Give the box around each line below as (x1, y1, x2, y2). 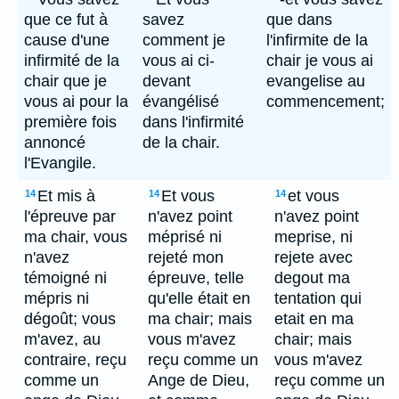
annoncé (24, 134, 85, 151)
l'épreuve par (24, 208, 116, 225)
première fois (24, 113, 117, 131)
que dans (266, 11, 332, 28)
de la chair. (142, 134, 220, 151)
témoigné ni (24, 269, 107, 287)
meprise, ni (274, 228, 353, 246)
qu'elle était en (148, 289, 250, 307)
